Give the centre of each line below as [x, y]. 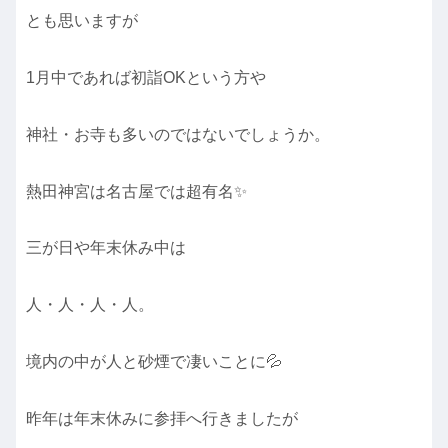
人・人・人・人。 [90, 305]
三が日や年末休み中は [106, 248]
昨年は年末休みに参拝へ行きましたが [162, 418]
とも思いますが [82, 21]
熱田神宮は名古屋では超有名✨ [136, 191]
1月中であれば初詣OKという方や [146, 77]
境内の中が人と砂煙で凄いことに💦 [154, 361]
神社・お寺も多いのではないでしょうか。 [178, 134]
